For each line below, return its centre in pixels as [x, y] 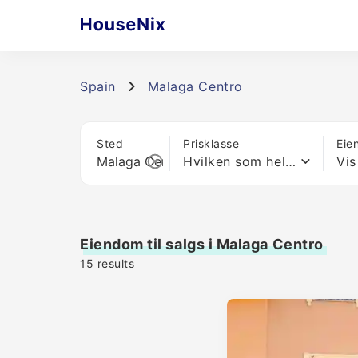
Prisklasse [211, 143]
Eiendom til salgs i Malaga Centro [202, 244]
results [114, 263]
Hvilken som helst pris [291, 161]
